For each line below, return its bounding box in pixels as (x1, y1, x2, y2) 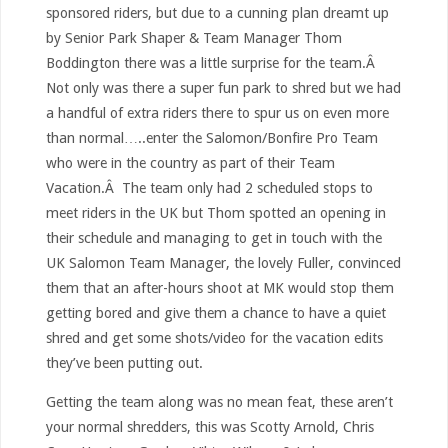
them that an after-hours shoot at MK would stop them (45, 279, 394, 296)
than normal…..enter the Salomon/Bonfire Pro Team (45, 129, 378, 146)
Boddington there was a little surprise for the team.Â (45, 54, 379, 71)
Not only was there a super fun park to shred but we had (45, 79, 401, 96)
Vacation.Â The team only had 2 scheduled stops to (45, 179, 373, 196)
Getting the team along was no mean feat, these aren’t (45, 394, 393, 411)
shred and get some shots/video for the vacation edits (45, 329, 383, 346)
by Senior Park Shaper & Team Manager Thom (45, 29, 342, 46)
